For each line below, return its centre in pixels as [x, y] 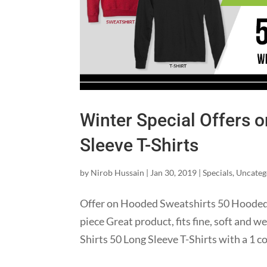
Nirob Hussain [118, 173]
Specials [218, 173]
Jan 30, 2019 [174, 173]
